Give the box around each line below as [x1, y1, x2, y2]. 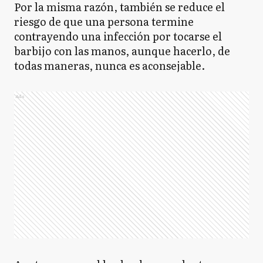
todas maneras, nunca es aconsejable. [14, 58, 205, 73]
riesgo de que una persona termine [14, 14, 194, 29]
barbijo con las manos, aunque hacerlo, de [14, 43, 230, 59]
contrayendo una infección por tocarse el [14, 28, 222, 44]
